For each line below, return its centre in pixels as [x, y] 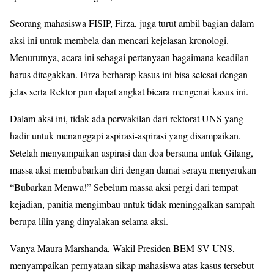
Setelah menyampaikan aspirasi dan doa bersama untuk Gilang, [131, 153]
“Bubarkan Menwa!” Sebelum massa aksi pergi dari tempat [124, 187]
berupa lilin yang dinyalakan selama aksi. [89, 221]
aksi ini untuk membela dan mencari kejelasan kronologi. [119, 40]
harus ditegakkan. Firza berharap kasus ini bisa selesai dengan [129, 74]
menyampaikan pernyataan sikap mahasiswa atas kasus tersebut [132, 265]
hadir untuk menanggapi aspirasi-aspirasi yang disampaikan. [125, 135]
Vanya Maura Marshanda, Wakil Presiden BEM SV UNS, [122, 248]
